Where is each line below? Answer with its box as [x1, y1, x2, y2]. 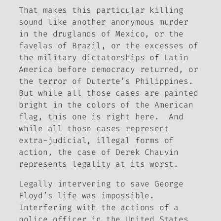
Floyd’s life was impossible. [19, 190, 154, 201]
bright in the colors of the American [19, 100, 193, 110]
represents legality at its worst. [19, 159, 179, 170]
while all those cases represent [19, 123, 169, 134]
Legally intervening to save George [19, 179, 184, 189]
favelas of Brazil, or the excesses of [19, 40, 198, 51]
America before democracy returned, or [19, 64, 198, 75]
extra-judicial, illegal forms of [19, 135, 174, 146]
